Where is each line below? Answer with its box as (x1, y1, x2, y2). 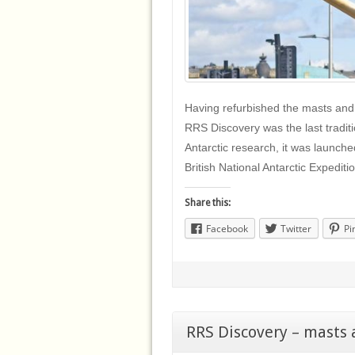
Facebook (206, 221, 248, 235)
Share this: (185, 197, 231, 208)
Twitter (281, 221, 311, 235)
